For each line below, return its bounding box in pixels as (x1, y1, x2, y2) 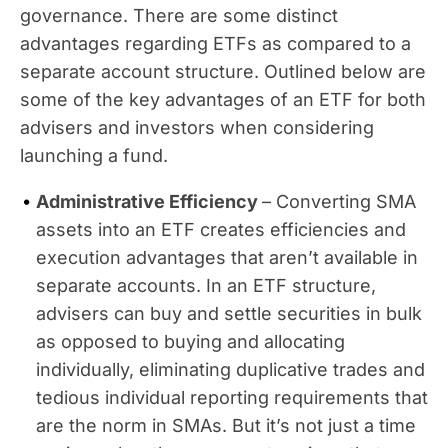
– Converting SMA (262, 191, 416, 212)
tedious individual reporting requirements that (36, 387, 428, 408)
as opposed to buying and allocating (36, 331, 345, 352)
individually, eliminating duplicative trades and (36, 359, 425, 380)
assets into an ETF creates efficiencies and (36, 219, 406, 240)
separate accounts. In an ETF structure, (36, 275, 376, 296)
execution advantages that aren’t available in (36, 247, 418, 268)
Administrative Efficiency (36, 191, 262, 212)
